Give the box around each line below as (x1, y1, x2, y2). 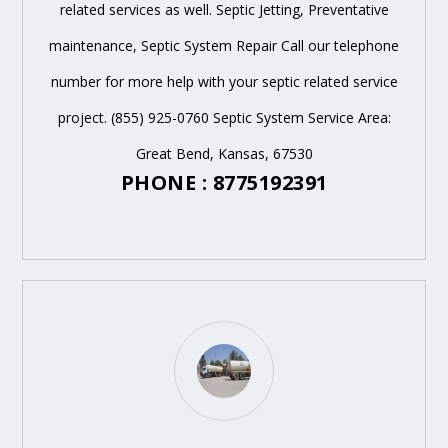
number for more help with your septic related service (50, 71, 398, 91)
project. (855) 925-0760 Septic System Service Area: (57, 107, 391, 127)
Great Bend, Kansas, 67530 (135, 143, 313, 163)
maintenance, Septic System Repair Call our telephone (49, 35, 399, 55)
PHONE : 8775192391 (120, 168, 328, 196)
